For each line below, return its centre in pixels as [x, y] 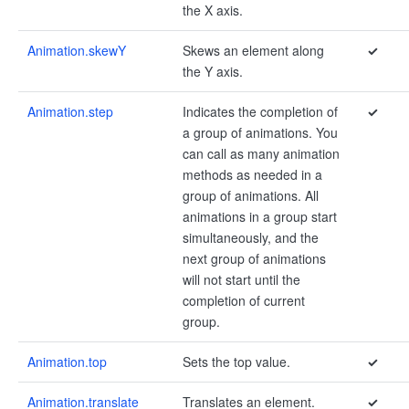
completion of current [244, 300]
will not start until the [241, 279]
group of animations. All [251, 195]
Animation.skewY [77, 50]
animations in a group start [260, 216]
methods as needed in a [252, 174]
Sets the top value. [236, 362]
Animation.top [67, 362]
